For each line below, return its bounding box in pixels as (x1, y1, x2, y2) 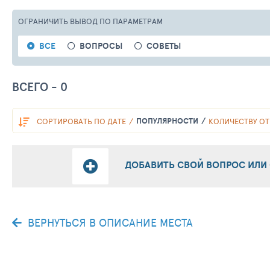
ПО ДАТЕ (92, 115, 126, 127)
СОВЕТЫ (146, 40, 181, 52)
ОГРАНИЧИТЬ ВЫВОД (18, 16, 99, 27)
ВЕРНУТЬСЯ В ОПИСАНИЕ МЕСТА (28, 215, 193, 230)
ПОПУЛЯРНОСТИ (136, 115, 198, 127)
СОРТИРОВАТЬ (37, 115, 92, 127)
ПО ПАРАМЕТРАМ (99, 16, 163, 27)
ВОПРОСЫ (80, 40, 122, 52)
